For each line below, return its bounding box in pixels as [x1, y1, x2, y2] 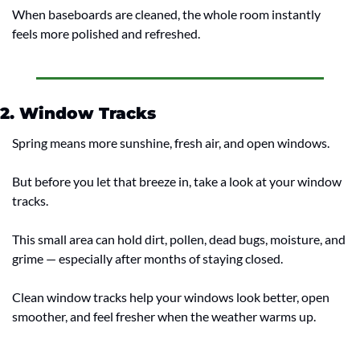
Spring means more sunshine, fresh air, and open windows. [12, 135, 329, 151]
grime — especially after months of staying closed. [12, 251, 283, 267]
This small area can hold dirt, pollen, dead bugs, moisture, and [12, 231, 346, 247]
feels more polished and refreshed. [12, 26, 200, 42]
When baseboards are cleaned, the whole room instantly [12, 6, 321, 22]
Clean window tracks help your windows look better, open [12, 289, 329, 305]
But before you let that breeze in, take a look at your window [12, 174, 342, 190]
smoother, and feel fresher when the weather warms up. [12, 309, 316, 325]
